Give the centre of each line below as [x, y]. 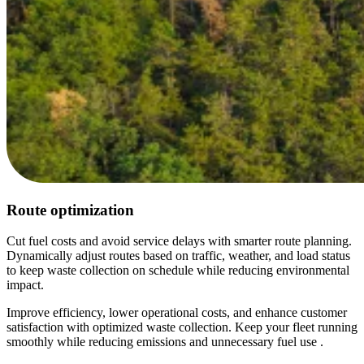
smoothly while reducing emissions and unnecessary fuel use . [165, 342]
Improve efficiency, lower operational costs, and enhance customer [177, 313]
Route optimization [70, 210]
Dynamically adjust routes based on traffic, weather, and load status [178, 256]
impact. [25, 285]
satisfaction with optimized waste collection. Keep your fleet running [182, 327]
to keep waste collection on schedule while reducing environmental [178, 271]
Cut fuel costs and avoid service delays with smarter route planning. [179, 241]
